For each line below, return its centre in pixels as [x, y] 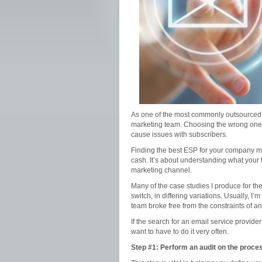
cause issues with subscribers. [179, 135]
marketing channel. [161, 170]
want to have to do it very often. [180, 232]
